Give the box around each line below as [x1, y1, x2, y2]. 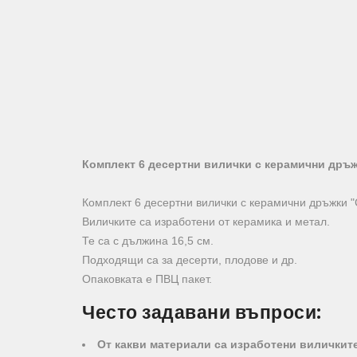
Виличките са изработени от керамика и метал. [82, 214, 330, 228]
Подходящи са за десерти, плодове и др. [82, 253, 297, 266]
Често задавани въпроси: [82, 300, 322, 326]
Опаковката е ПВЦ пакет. [82, 272, 212, 285]
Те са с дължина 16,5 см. [82, 233, 214, 247]
